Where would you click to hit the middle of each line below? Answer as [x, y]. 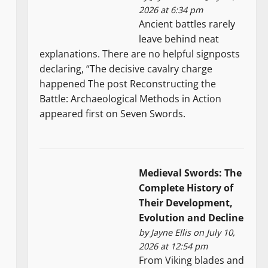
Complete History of [186, 188]
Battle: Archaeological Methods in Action [131, 99]
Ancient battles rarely [187, 24]
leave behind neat [179, 39]
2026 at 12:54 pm [173, 246]
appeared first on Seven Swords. [113, 114]
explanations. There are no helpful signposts [140, 54]
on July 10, [213, 233]
